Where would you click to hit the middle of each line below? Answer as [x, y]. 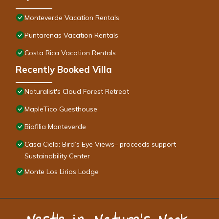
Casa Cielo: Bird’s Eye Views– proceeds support [100, 144]
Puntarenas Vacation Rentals [71, 35]
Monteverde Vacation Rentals [72, 18]
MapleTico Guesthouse [61, 109]
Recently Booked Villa [64, 70]
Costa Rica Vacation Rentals [70, 53]
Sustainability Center [57, 156]
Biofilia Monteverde [55, 127]
